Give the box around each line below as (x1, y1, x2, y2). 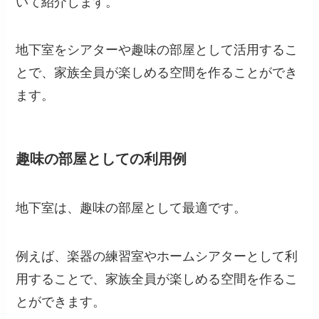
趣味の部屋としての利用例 (16, 150, 187, 167)
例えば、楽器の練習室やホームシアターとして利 (16, 249, 298, 263)
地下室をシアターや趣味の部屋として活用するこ (16, 43, 298, 58)
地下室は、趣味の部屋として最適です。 (16, 200, 247, 215)
